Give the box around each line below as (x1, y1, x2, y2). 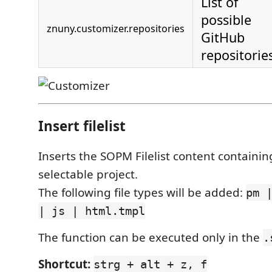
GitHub (201, 29, 245, 47)
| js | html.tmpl (38, 204, 145, 218)
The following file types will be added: (38, 185, 246, 201)
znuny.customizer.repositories (47, 22, 185, 36)
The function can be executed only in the (38, 229, 263, 246)
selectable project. (38, 166, 138, 183)
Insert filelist (38, 116, 126, 135)
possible (201, 11, 251, 29)
